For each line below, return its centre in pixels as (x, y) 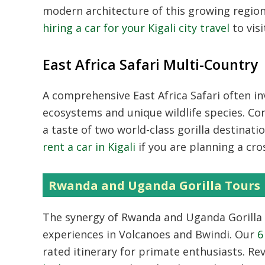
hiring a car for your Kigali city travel (136, 28)
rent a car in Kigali (89, 147)
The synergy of (82, 217)
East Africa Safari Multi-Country (150, 64)
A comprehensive (88, 95)
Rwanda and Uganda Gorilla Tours (154, 185)
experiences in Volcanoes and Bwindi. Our (150, 234)
